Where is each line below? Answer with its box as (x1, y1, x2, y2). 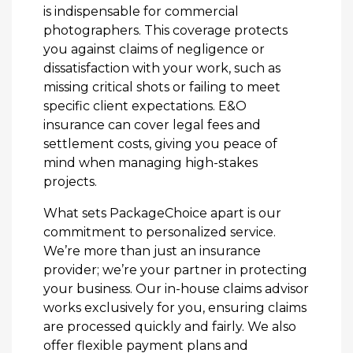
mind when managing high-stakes (43, 155, 258, 170)
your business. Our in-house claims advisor (43, 281, 309, 296)
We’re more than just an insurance (43, 243, 261, 258)
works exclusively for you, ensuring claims (43, 300, 307, 315)
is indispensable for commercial (43, 4, 239, 19)
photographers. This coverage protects (43, 23, 288, 38)
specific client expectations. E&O (43, 98, 247, 113)
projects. (43, 174, 97, 189)
